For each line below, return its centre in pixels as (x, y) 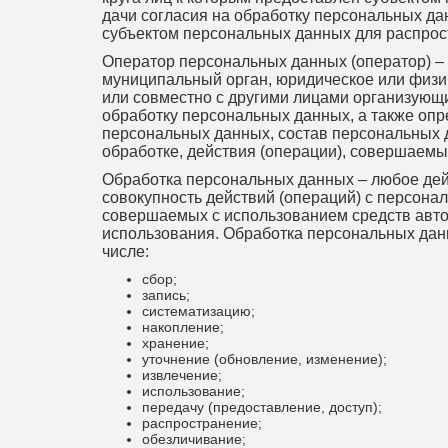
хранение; (175, 343)
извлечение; (182, 375)
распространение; (202, 423)
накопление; (183, 327)
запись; (166, 295)
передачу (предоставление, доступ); (262, 407)
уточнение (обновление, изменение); (264, 359)
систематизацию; (198, 311)
